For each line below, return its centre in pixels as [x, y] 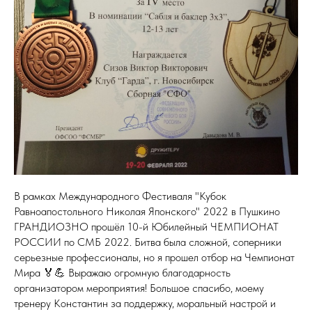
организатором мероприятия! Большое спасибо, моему [139, 288]
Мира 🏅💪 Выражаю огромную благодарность [122, 273]
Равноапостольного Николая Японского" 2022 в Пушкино [147, 212]
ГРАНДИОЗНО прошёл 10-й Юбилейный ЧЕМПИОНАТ [146, 227]
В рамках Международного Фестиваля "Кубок [120, 196]
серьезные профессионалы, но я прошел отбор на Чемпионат [154, 258]
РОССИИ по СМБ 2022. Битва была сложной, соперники [148, 242]
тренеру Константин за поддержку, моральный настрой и [145, 304]
